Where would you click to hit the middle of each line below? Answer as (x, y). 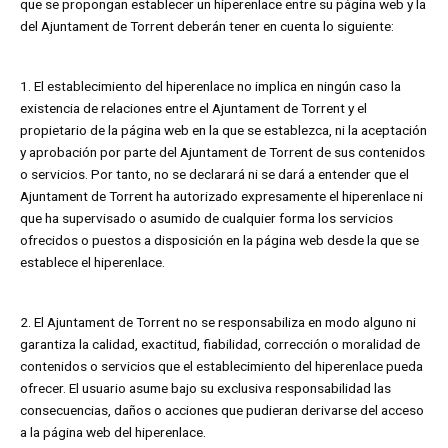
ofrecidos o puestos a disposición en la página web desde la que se (219, 240)
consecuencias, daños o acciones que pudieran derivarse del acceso (222, 409)
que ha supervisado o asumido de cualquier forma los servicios (206, 218)
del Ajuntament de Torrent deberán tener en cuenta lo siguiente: (207, 26)
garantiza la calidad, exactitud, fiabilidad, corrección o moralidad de (220, 343)
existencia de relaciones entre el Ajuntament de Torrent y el (193, 108)
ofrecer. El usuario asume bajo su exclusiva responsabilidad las (205, 387)
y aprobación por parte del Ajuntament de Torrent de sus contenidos (222, 152)
